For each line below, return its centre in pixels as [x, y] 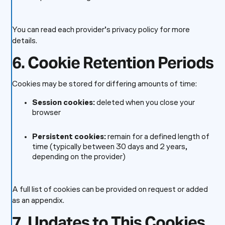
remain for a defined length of [157, 137]
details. [24, 41]
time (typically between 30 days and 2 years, [109, 147]
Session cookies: [63, 103]
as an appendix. [38, 201]
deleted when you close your [145, 103]
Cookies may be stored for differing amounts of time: [104, 84]
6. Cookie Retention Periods [113, 63]
